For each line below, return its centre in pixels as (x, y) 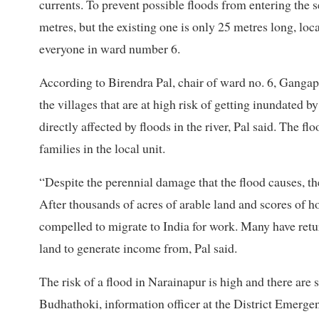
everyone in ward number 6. (110, 49)
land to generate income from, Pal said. (138, 248)
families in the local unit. (102, 148)
